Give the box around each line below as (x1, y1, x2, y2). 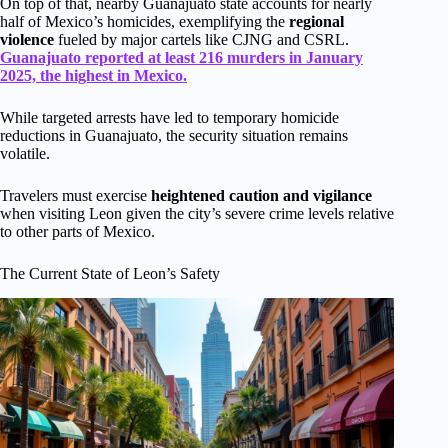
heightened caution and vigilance (151, 186, 372, 204)
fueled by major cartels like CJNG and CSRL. (54, 30, 349, 48)
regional (289, 12, 344, 30)
